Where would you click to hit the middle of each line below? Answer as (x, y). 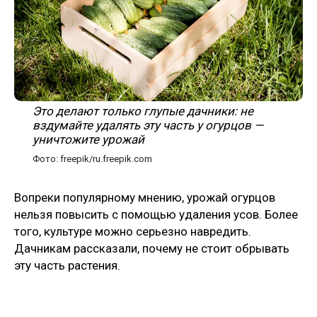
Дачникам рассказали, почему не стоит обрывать (152, 248)
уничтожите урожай (88, 139)
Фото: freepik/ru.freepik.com (92, 158)
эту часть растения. (67, 265)
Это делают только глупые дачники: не (143, 111)
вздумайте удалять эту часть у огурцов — (148, 125)
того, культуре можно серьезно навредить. (133, 231)
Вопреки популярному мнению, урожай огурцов (145, 197)
